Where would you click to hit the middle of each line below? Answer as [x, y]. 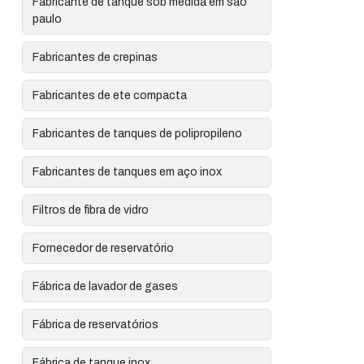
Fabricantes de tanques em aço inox [128, 172]
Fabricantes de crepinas [95, 57]
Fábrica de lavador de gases [106, 286]
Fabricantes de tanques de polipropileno [138, 134]
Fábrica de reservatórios [96, 325]
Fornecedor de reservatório [104, 248]
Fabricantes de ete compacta [110, 95]
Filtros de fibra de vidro [91, 210]
